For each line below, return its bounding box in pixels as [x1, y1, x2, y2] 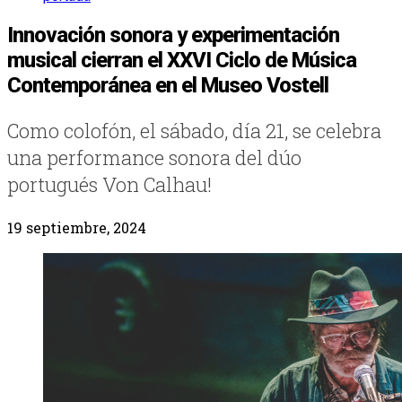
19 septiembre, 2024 [7, 217, 146, 237]
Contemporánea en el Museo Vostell [7, 72, 328, 98]
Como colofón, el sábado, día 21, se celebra [7, 117, 381, 144]
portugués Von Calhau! [7, 170, 212, 197]
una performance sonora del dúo [7, 144, 301, 170]
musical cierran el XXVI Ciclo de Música [7, 47, 356, 73]
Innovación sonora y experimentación [7, 22, 339, 48]
